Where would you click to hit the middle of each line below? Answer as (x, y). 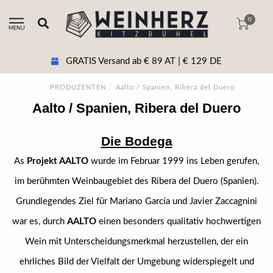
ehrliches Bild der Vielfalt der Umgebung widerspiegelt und (136, 262)
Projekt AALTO (58, 161)
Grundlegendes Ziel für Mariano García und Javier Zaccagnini (136, 201)
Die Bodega (136, 141)
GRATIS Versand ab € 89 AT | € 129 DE (143, 61)
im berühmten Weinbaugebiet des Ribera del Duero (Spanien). (136, 181)
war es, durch (40, 222)
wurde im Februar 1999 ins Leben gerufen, (174, 161)
